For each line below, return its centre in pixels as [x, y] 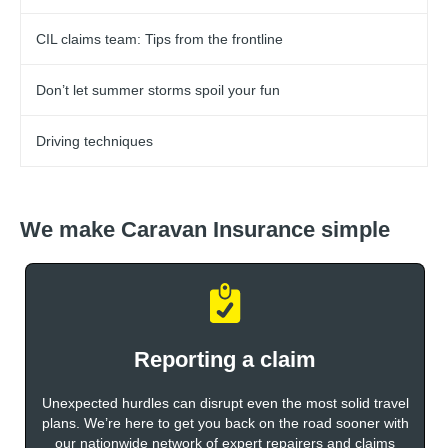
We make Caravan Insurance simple [205, 229]
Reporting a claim [225, 359]
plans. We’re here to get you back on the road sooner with [225, 422]
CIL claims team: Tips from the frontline [159, 38]
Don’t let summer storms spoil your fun [158, 89]
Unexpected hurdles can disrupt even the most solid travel [225, 402]
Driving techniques [94, 140]
